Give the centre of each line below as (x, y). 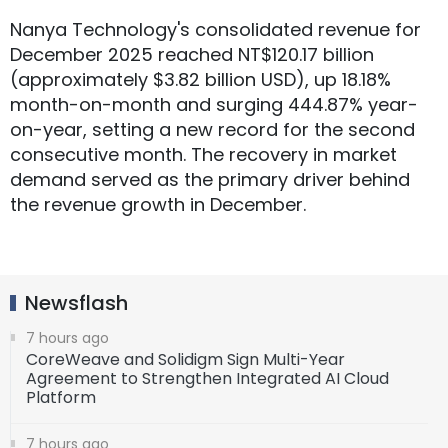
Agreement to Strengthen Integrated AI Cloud (207, 379)
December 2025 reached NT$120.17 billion (192, 55)
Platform (61, 398)
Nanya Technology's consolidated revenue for (215, 30)
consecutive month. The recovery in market (203, 155)
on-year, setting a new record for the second (212, 130)
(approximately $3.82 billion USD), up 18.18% (200, 80)
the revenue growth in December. (158, 205)
